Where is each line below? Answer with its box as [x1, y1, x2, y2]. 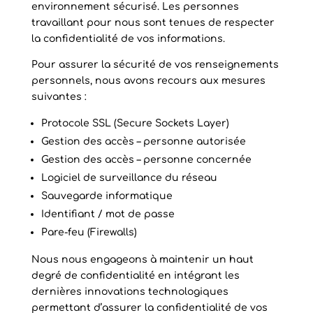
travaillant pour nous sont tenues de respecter [31, 17, 275, 28]
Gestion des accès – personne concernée [41, 154, 252, 165]
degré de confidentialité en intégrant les [31, 270, 240, 281]
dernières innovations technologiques [31, 286, 228, 297]
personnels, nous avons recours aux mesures [31, 75, 265, 86]
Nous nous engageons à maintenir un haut [31, 254, 254, 265]
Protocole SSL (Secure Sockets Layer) [41, 118, 229, 129]
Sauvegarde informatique [41, 191, 173, 201]
